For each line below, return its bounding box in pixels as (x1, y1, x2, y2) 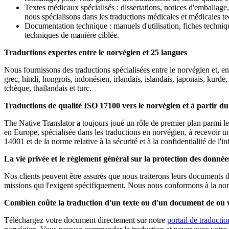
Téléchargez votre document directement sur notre (4, 216, 167, 225)
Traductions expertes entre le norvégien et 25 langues (4, 48, 187, 57)
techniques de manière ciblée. (25, 31, 119, 40)
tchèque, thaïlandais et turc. (4, 84, 91, 93)
